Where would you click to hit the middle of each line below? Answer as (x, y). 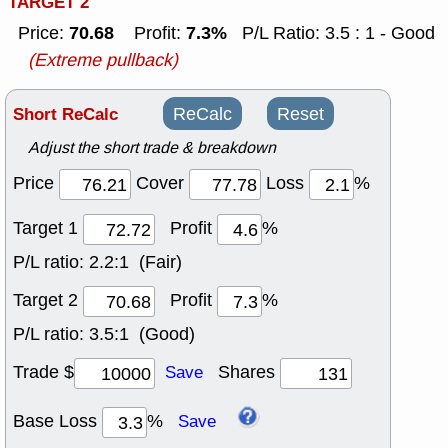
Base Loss (57, 421)
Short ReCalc (65, 115)
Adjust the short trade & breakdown (152, 148)
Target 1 (48, 228)
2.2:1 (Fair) (135, 262)
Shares (241, 372)
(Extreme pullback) (103, 60)
